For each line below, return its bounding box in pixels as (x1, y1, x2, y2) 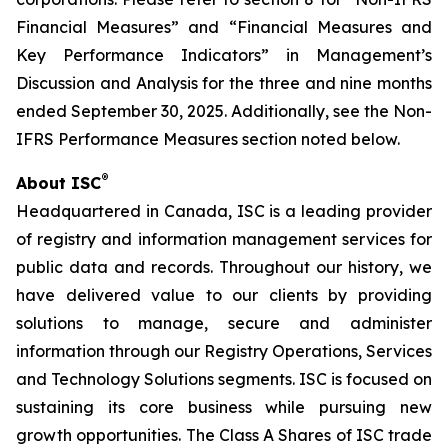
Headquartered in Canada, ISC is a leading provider (16, 201, 432, 221)
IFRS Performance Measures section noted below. (16, 129, 400, 149)
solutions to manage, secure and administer (16, 313, 432, 333)
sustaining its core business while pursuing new (16, 397, 432, 417)
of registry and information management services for (16, 229, 432, 249)
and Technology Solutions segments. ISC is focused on (16, 369, 432, 389)
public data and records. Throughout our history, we (16, 257, 432, 277)
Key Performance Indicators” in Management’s (16, 45, 432, 65)
